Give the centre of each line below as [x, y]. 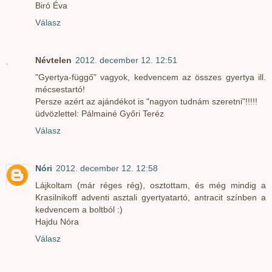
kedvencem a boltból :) [79, 209]
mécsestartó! [60, 89]
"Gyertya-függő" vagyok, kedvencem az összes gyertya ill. [151, 77]
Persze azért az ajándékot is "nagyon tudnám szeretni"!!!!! [146, 101]
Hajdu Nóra [57, 221]
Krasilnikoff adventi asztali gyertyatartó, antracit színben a [151, 197]
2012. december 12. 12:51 [126, 60]
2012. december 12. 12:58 [107, 168]
